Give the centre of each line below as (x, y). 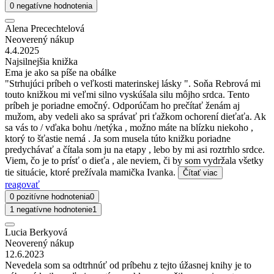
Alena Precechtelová (45, 28)
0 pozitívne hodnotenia (50, 196)
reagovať (22, 184)
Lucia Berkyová (36, 232)
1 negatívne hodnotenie (51, 209)
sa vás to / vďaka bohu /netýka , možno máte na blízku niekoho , (129, 127)
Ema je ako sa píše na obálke (61, 72)
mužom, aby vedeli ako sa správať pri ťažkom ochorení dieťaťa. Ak (135, 116)
